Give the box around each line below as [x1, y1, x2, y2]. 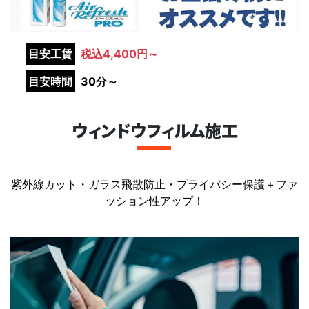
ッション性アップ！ [105, 194, 204, 208]
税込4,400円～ [81, 46, 159, 61]
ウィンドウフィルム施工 [71, 118, 238, 143]
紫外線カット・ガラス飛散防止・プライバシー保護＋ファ [11, 177, 298, 192]
